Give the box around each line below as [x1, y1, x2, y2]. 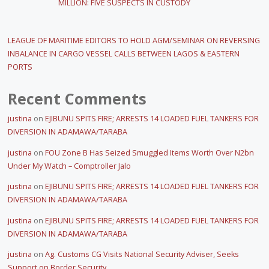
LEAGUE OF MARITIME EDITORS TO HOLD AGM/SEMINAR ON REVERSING [7, 35, 260, 46]
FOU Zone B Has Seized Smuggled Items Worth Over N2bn [44, 147, 254, 158]
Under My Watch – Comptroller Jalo [7, 160, 131, 171]
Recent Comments [7, 88, 147, 109]
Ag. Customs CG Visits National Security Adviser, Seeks [44, 249, 239, 260]
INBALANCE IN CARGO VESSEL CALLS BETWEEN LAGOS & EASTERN [7, 49, 240, 59]
